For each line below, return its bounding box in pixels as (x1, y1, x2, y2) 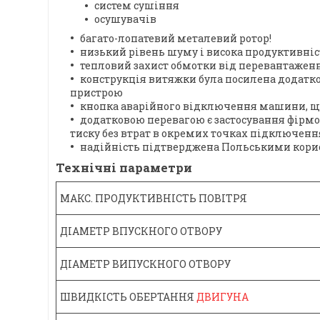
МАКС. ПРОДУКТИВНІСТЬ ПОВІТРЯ (60, 191, 247, 206)
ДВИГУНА (196, 290, 249, 304)
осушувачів (94, 12, 156, 26)
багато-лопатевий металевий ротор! (80, 31, 271, 46)
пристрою (70, 86, 123, 100)
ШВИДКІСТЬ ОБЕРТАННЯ (60, 290, 196, 304)
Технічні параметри (56, 159, 192, 176)
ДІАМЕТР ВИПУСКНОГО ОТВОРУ (60, 257, 231, 271)
